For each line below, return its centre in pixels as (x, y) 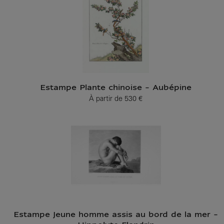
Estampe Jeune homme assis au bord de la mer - (116, 215)
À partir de (106, 99)
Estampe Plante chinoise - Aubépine (116, 88)
